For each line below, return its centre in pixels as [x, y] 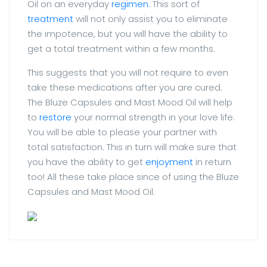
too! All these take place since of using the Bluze [133, 176]
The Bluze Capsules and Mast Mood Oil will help [130, 102]
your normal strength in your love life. [153, 117]
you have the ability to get [86, 162]
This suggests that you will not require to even [128, 72]
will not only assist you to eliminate [150, 18]
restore [55, 117]
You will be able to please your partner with [122, 132]
